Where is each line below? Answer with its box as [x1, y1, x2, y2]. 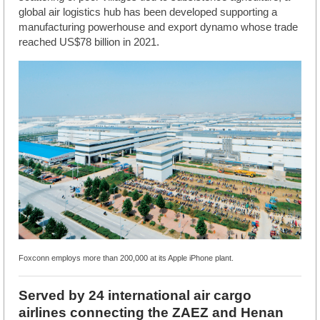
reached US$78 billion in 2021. [19, 36, 159, 48]
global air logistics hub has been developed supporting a [19, 6, 277, 18]
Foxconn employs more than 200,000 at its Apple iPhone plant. [19, 254, 234, 263]
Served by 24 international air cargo [19, 288, 251, 304]
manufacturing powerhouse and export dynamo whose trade [19, 21, 298, 33]
